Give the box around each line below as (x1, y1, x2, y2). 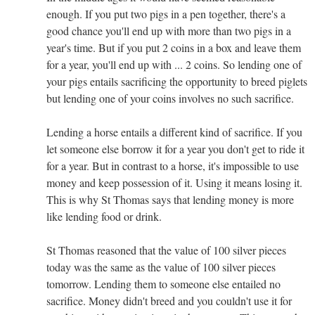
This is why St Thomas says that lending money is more (46, 191, 294, 207)
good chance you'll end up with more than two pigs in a (46, 22, 291, 38)
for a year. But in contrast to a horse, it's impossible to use (46, 157, 299, 173)
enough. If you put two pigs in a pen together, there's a (46, 6, 285, 21)
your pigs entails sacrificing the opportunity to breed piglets (46, 73, 307, 89)
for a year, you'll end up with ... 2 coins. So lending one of (46, 56, 302, 72)
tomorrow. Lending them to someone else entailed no (46, 276, 281, 291)
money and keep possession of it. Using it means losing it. (46, 174, 302, 190)
